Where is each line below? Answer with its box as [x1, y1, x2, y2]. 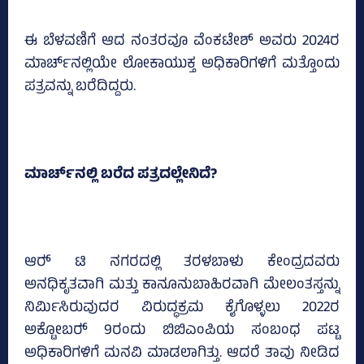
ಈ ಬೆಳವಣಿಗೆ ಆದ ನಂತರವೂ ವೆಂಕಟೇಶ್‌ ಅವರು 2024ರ [24, 29, 340, 54]
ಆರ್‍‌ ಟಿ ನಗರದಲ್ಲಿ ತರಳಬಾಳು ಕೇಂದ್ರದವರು [24, 250, 340, 275]
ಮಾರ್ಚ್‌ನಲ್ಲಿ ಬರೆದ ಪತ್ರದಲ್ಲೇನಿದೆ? [24, 162, 217, 188]
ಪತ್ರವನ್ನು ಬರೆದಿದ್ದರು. [24, 75, 136, 100]
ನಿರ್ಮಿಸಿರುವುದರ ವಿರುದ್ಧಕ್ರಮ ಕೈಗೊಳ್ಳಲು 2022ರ [24, 296, 340, 321]
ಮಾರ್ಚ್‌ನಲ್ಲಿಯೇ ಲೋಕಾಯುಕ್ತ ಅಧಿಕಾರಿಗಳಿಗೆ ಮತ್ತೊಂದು [24, 52, 340, 77]
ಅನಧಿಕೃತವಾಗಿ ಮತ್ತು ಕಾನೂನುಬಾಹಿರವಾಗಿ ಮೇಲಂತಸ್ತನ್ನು [24, 273, 340, 298]
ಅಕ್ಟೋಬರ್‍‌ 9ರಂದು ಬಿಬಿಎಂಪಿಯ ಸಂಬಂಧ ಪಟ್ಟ [24, 318, 340, 344]
